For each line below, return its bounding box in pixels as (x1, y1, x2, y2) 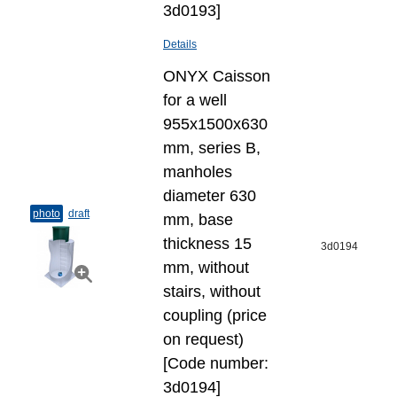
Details (163, 38, 197, 51)
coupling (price (163, 307, 267, 324)
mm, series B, (163, 139, 261, 157)
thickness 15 (163, 235, 252, 253)
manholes (163, 163, 232, 181)
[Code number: (163, 354, 269, 372)
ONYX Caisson (163, 67, 270, 85)
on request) (163, 331, 244, 348)
